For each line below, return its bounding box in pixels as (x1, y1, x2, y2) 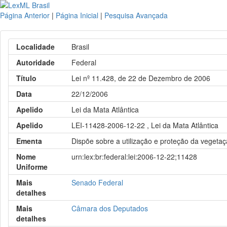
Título (16, 73, 36, 83)
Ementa (16, 136, 42, 146)
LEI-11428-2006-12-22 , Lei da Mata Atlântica (71, 120, 219, 130)
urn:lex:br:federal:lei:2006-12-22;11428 (71, 152, 198, 162)
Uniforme (16, 162, 48, 172)
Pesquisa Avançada (104, 10, 168, 20)
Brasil (71, 42, 90, 52)
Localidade (16, 42, 55, 52)
